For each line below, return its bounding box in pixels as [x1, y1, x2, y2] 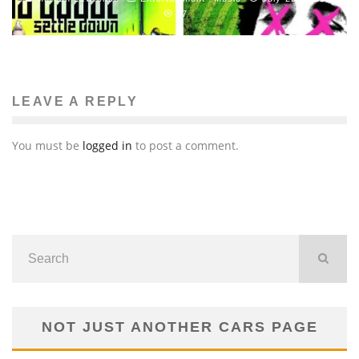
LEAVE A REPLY [12, 94, 139, 108]
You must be [12, 137, 83, 153]
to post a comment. [132, 137, 239, 153]
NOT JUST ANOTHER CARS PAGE [41, 318, 318, 335]
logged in [83, 137, 132, 153]
